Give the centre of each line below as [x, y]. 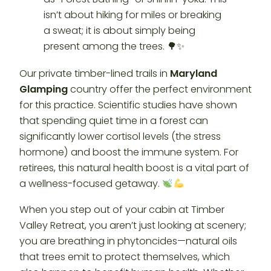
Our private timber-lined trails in [95, 74]
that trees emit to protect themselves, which [125, 256]
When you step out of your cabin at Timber [122, 209]
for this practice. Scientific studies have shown [128, 105]
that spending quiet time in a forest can [114, 121]
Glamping [44, 90]
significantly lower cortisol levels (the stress [120, 137]
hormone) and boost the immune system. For [129, 152]
